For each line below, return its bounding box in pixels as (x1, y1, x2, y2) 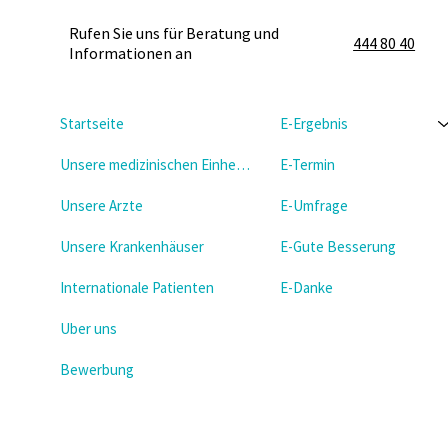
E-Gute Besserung (280, 237, 396, 257)
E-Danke (280, 278, 333, 298)
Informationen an (68, 43, 192, 64)
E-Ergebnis (280, 114, 348, 134)
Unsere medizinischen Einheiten (236, 155, 250, 175)
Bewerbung (60, 360, 134, 380)
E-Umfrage (280, 196, 348, 216)
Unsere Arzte (60, 196, 143, 216)
